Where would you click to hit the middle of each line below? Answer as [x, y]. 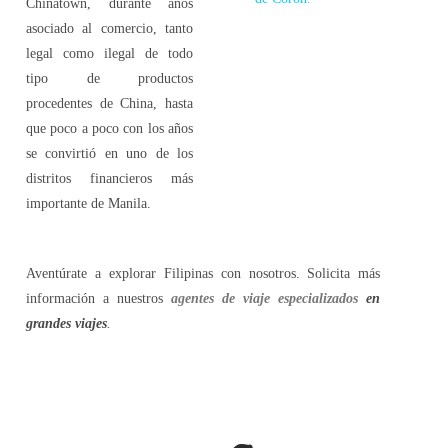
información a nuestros [99, 298]
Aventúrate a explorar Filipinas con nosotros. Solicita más [203, 273]
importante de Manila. [88, 203]
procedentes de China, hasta [110, 103]
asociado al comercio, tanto [110, 28]
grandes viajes [66, 323]
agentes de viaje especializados [265, 298]
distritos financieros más [110, 178]
